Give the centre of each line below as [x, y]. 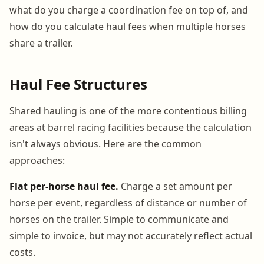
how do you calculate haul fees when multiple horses [128, 26]
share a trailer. [41, 43]
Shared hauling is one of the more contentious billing [128, 110]
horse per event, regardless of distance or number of [128, 202]
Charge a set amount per [175, 186]
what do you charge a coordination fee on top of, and [129, 10]
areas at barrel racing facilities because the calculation [131, 127]
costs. [22, 252]
